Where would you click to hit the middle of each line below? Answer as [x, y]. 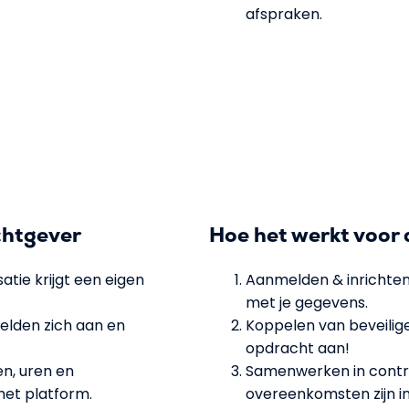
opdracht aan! [298, 349]
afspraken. [284, 14]
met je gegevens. [307, 303]
